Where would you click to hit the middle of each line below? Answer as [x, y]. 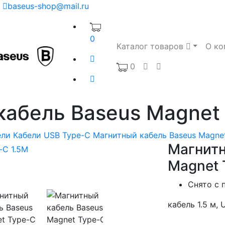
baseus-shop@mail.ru [48, 6]
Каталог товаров [151, 46]
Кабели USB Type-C [51, 135]
